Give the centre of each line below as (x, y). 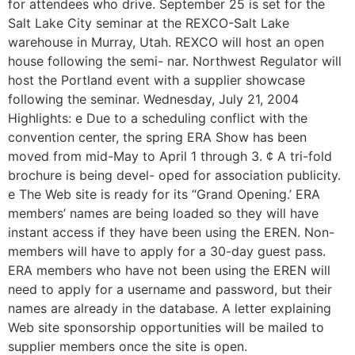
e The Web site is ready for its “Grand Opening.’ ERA (164, 194)
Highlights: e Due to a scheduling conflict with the (158, 118)
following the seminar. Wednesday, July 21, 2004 (153, 99)
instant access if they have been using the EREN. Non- (171, 232)
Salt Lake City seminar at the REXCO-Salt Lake (149, 23)
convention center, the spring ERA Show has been (157, 137)
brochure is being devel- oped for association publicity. (174, 175)
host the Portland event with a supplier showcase (157, 80)
